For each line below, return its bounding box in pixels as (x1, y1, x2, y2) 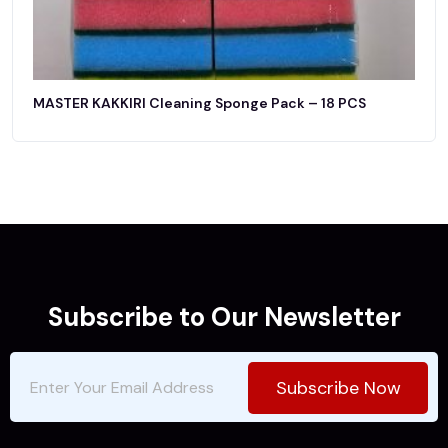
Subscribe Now (275, 376, 401, 401)
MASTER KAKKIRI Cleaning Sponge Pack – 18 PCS (33, 94, 366, 113)
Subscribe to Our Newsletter (47, 300, 401, 335)
